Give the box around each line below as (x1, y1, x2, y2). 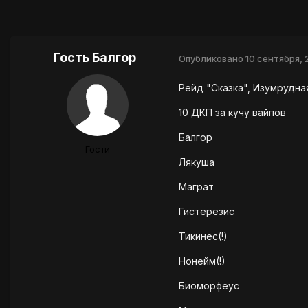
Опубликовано (179, 52, 245, 64)
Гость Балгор (53, 50, 136, 65)
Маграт (179, 181, 214, 193)
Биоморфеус (179, 280, 239, 292)
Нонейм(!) (179, 255, 225, 267)
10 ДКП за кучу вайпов (179, 107, 286, 119)
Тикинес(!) (179, 230, 228, 243)
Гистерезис (179, 206, 234, 218)
